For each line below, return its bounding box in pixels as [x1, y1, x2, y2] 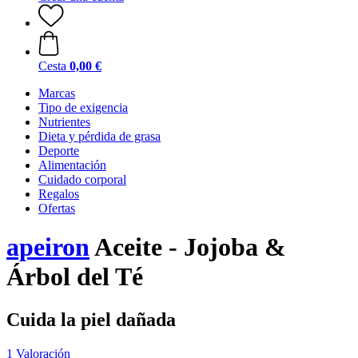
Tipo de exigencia [38, 101, 128, 114]
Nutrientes [38, 115, 90, 129]
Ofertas [38, 201, 75, 215]
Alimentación [38, 158, 106, 172]
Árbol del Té [6, 262, 143, 292]
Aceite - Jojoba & [89, 233, 286, 262]
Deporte [38, 144, 79, 157]
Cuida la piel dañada [6, 308, 176, 330]
